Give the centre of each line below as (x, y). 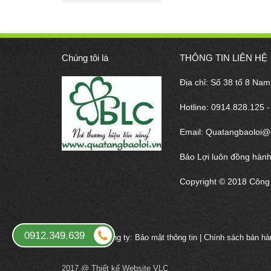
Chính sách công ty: (98, 237)
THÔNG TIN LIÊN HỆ (224, 57)
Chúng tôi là (85, 57)
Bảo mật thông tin (166, 237)
